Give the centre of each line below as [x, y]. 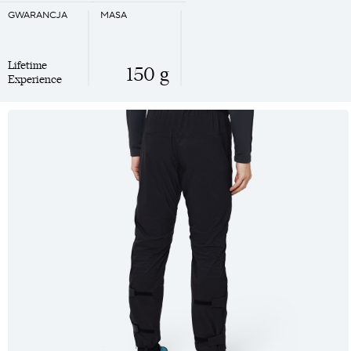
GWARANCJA [38, 15]
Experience [35, 79]
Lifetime [27, 65]
